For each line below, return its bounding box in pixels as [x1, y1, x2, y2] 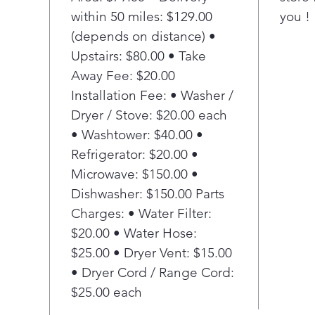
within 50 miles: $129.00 [71, 8, 212, 25]
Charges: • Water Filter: [71, 205, 212, 221]
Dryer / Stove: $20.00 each [71, 107, 227, 123]
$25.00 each [71, 284, 142, 300]
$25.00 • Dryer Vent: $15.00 [71, 245, 232, 261]
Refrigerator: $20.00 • [71, 146, 198, 162]
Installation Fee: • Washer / [71, 87, 233, 103]
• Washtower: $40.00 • [71, 127, 203, 143]
